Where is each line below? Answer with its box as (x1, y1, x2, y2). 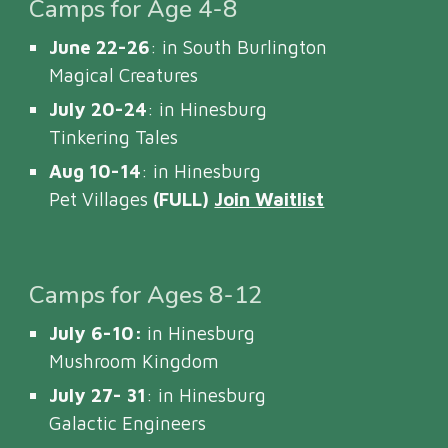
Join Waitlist (214, 188, 325, 210)
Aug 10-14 (49, 160, 142, 182)
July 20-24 (49, 98, 148, 120)
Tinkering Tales (49, 126, 179, 148)
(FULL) (153, 188, 215, 210)
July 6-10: (49, 322, 143, 344)
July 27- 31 (49, 384, 147, 406)
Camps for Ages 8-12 (29, 279, 263, 311)
